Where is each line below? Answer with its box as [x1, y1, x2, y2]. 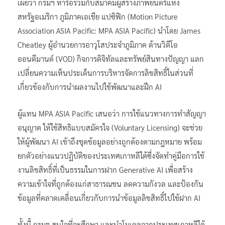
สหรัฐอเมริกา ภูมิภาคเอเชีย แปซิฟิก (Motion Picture [18, 11, 178, 21]
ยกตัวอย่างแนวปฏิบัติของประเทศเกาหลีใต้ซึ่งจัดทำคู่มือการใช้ [18, 150, 204, 160]
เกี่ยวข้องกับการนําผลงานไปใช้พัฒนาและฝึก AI [18, 81, 162, 91]
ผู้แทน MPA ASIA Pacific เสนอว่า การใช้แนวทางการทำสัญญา [18, 108, 206, 118]
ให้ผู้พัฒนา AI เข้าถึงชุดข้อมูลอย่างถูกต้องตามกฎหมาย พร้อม [18, 136, 202, 146]
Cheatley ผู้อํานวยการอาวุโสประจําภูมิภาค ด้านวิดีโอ [18, 39, 178, 49]
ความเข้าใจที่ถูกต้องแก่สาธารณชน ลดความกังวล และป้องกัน [18, 178, 203, 188]
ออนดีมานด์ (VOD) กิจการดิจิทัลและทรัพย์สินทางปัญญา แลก [18, 53, 204, 63]
